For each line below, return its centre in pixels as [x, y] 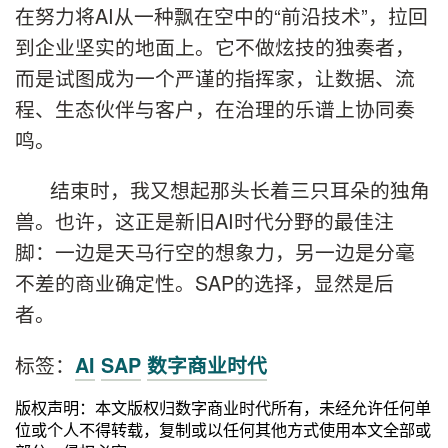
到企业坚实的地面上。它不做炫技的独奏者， [215, 46]
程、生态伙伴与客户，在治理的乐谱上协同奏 [215, 108]
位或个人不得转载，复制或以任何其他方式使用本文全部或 [223, 429]
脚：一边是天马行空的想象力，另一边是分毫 [215, 252]
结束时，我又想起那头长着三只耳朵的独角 [240, 190]
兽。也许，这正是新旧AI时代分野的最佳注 [204, 221]
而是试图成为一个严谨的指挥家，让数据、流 [215, 77]
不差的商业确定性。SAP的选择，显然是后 [204, 283]
